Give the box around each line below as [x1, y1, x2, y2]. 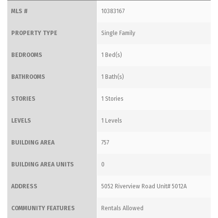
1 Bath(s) [101, 73, 124, 80]
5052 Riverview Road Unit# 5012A [101, 182, 187, 190]
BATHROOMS [11, 73, 45, 80]
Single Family [101, 29, 135, 36]
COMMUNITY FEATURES [11, 204, 75, 212]
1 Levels [101, 117, 122, 124]
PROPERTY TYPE [11, 29, 57, 36]
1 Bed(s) [101, 51, 122, 58]
